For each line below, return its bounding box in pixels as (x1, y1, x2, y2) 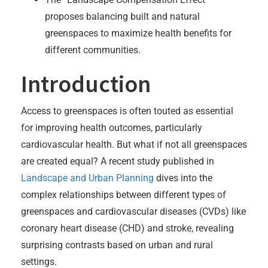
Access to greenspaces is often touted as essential (21, 105, 233, 117)
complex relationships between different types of (21, 188, 226, 200)
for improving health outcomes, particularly (21, 121, 202, 133)
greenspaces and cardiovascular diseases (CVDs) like (21, 205, 246, 217)
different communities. (45, 44, 141, 56)
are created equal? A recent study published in (21, 155, 214, 167)
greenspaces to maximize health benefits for (45, 27, 232, 39)
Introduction (21, 68, 151, 99)
